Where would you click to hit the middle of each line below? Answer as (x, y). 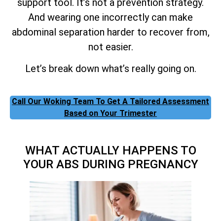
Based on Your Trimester (110, 113)
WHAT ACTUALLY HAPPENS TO (110, 150)
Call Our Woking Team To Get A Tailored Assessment (110, 101)
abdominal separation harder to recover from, (110, 32)
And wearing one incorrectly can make (110, 17)
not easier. (110, 47)
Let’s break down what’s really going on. (110, 69)
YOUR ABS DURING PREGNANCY (110, 164)
